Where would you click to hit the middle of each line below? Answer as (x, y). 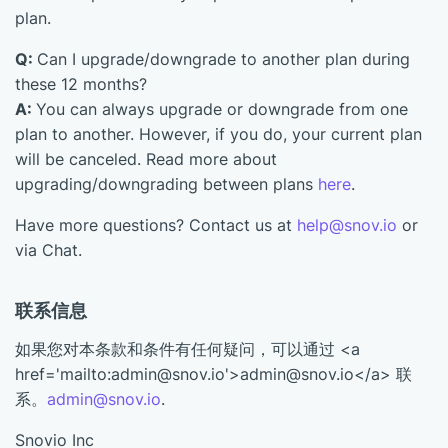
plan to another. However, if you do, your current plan (218, 134)
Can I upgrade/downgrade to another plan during (223, 59)
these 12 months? (81, 84)
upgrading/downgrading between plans (166, 184)
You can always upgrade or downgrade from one (222, 109)
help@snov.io (347, 225)
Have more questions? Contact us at (156, 225)
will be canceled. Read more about (146, 159)
